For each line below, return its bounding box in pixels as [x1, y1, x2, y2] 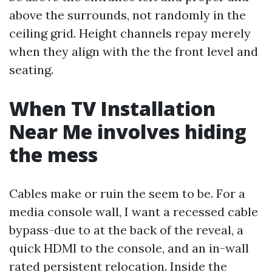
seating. [9, 62, 53, 77]
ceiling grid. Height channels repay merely [9, 25, 251, 41]
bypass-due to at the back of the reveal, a [9, 222, 243, 237]
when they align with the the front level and [9, 44, 258, 59]
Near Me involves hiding [9, 118, 246, 144]
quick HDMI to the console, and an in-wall [9, 240, 249, 256]
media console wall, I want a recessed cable [9, 204, 258, 219]
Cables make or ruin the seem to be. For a [9, 186, 245, 201]
